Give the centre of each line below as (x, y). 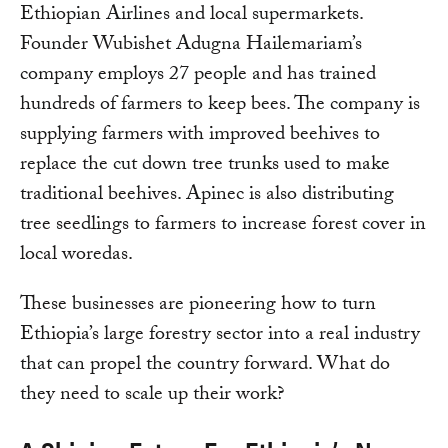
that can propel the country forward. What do (205, 366)
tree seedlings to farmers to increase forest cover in (223, 226)
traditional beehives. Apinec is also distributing (207, 196)
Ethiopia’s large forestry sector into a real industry (220, 336)
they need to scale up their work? (152, 396)
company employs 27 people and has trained (198, 76)
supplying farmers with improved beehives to (200, 136)
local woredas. (76, 256)
